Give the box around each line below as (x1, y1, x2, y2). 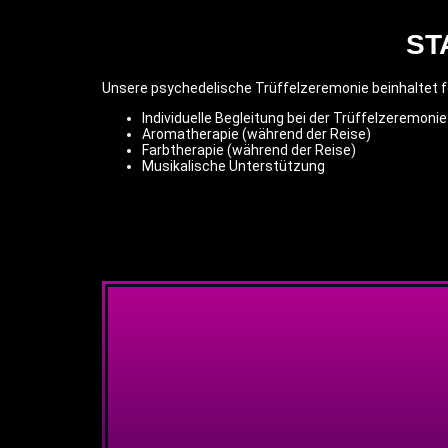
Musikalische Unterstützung (142, 157, 325, 174)
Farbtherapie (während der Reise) (142, 141, 356, 158)
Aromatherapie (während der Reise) (142, 125, 371, 142)
